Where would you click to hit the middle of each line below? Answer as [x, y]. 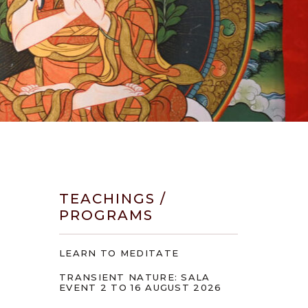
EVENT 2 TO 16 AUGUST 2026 [141, 287]
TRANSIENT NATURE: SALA [135, 277]
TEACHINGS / [113, 198]
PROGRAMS [106, 215]
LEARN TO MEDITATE [119, 253]
